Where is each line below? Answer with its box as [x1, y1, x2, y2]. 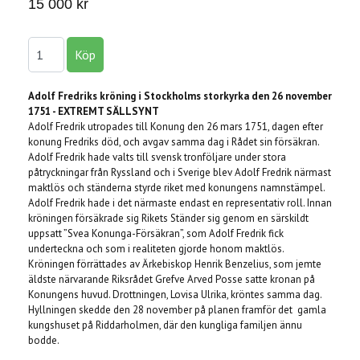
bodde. [28, 333, 59, 348]
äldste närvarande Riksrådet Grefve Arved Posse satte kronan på [28, 272, 315, 287]
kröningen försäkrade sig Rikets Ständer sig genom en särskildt [28, 211, 309, 226]
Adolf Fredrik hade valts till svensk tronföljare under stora [28, 150, 286, 165]
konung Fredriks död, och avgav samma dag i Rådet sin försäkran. [28, 135, 319, 149]
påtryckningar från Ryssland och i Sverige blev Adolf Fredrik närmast [28, 166, 331, 180]
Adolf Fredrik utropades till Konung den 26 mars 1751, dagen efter [28, 120, 323, 134]
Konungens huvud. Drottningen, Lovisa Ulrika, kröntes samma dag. [28, 288, 321, 302]
